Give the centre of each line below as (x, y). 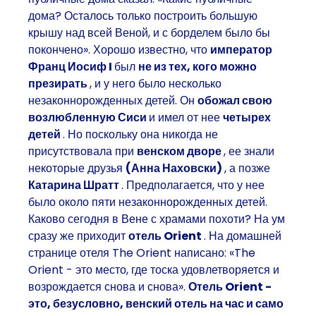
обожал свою (235, 100)
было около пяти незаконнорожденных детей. (148, 202)
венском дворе (180, 151)
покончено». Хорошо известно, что (119, 49)
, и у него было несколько (156, 83)
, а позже (247, 168)
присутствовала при (83, 151)
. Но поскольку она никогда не (140, 134)
